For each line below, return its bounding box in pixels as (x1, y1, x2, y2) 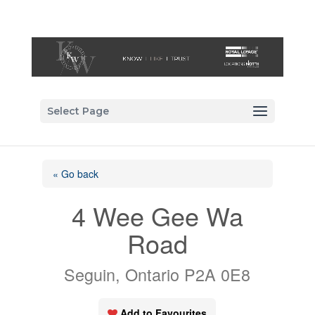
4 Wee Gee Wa (71, 198, 243, 234)
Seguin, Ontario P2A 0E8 (64, 262, 251, 287)
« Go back (52, 167, 98, 181)
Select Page (46, 105, 109, 118)
